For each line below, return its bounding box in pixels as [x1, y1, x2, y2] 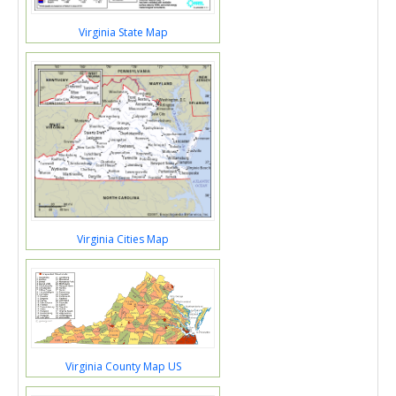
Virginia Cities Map [77, 231, 169, 247]
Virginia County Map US [65, 359, 181, 375]
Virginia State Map [78, 24, 168, 40]
